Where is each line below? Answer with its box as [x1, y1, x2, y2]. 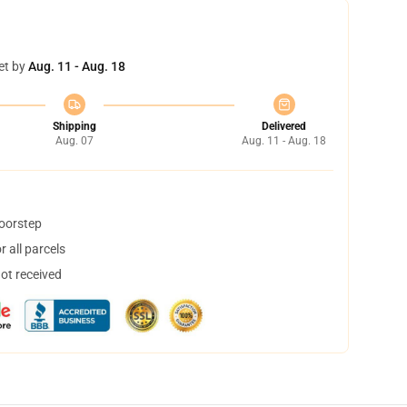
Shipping [52, 120, 96, 133]
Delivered [262, 120, 306, 133]
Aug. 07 [55, 134, 94, 147]
